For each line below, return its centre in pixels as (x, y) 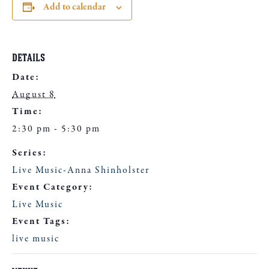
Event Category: (53, 188)
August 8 (34, 95)
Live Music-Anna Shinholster (81, 171)
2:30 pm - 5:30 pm (56, 129)
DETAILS (29, 60)
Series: (29, 153)
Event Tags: (41, 222)
